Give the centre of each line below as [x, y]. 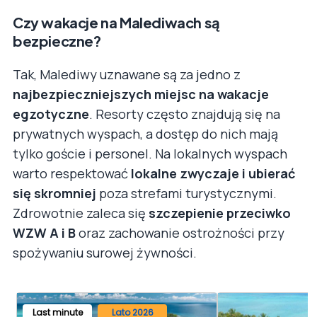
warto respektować [72, 173]
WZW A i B [44, 232]
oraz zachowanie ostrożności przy [180, 232]
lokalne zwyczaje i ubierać [213, 173]
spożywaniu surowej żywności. [105, 252]
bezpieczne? [57, 40]
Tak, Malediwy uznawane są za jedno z [127, 74]
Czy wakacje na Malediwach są [116, 22]
